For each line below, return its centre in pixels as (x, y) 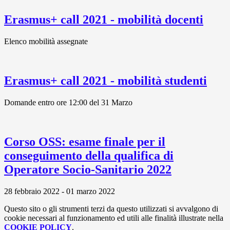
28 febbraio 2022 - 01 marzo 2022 (60, 191)
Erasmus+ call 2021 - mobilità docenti (104, 20)
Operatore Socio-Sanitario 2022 (88, 169)
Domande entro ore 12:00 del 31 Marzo (68, 102)
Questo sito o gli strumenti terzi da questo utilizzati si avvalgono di (111, 208)
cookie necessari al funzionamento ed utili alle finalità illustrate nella (114, 218)
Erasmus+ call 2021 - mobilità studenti (106, 80)
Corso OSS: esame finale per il (85, 141)
